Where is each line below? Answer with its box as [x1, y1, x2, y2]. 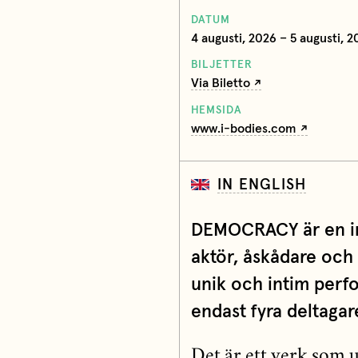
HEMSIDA [190, 104, 242, 116]
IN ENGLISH [217, 177, 307, 193]
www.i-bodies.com [190, 121, 296, 135]
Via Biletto [190, 77, 250, 90]
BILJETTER [190, 59, 253, 71]
